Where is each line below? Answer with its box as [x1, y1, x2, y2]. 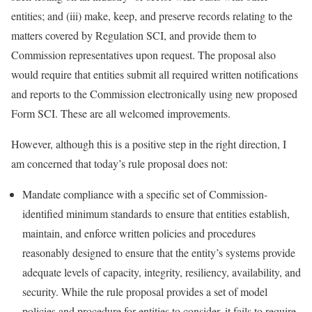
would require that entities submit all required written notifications [11, 66, 298, 81]
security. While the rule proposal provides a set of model [22, 283, 267, 299]
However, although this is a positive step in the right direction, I [11, 136, 286, 151]
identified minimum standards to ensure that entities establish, [22, 205, 290, 221]
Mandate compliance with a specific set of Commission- [22, 186, 267, 201]
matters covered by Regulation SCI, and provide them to [11, 27, 256, 42]
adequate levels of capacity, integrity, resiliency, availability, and [22, 264, 301, 279]
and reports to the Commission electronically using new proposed [11, 86, 297, 101]
